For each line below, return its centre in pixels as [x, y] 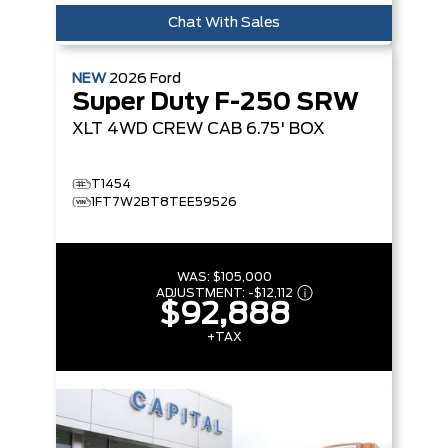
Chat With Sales [224, 23]
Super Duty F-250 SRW [215, 103]
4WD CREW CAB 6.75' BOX [216, 129]
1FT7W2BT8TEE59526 [164, 202]
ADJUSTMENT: [201, 293]
